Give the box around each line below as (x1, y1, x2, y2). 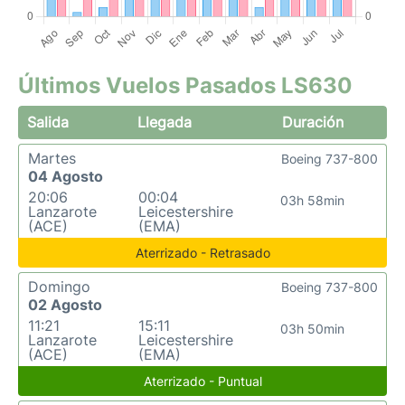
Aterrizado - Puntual (143, 373, 262, 389)
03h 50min (280, 321, 345, 336)
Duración (282, 113, 344, 131)
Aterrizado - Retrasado (135, 245, 270, 260)
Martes (28, 149, 76, 167)
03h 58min (280, 193, 345, 208)
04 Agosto (28, 167, 103, 185)
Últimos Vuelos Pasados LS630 (18, 72, 353, 99)
